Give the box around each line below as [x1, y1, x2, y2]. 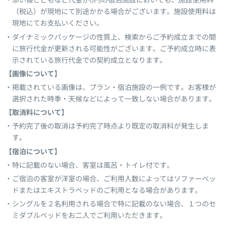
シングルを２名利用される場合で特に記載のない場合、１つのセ [12, 200, 216, 208]
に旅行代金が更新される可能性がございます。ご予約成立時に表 [12, 44, 216, 53]
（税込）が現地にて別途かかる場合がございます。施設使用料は [12, 8, 216, 16]
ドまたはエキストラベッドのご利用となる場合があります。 [12, 186, 202, 194]
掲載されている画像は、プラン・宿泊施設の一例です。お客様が [12, 83, 216, 91]
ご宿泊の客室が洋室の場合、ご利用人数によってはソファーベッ [12, 174, 216, 183]
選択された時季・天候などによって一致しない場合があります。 [12, 94, 216, 103]
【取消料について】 [5, 108, 68, 117]
